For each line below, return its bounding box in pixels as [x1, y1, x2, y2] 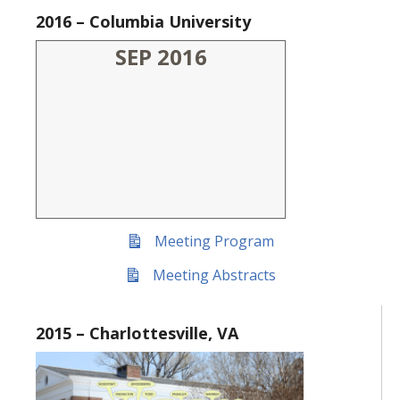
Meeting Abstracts [153, 264, 276, 285]
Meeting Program [154, 231, 274, 252]
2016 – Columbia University [36, 11, 251, 33]
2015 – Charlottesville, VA [36, 321, 238, 344]
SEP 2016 [114, 42, 207, 72]
